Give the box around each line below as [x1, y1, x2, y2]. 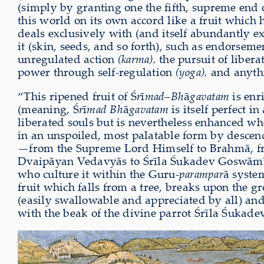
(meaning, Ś [18, 101, 79, 117]
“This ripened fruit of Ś [18, 88, 137, 104]
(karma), [117, 51, 156, 67]
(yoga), [172, 64, 208, 80]
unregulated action [18, 51, 118, 67]
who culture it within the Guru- [18, 166, 179, 182]
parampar [179, 166, 223, 182]
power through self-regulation [18, 64, 173, 80]
